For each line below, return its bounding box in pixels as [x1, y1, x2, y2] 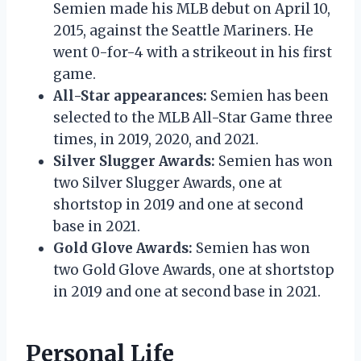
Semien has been [207, 86, 329, 105]
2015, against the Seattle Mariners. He [53, 21, 313, 39]
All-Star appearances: [53, 86, 207, 105]
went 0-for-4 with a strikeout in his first [53, 43, 332, 61]
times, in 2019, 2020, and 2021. [53, 130, 259, 148]
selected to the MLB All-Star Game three [53, 108, 333, 127]
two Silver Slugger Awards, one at [53, 173, 282, 192]
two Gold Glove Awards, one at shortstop [53, 260, 334, 279]
